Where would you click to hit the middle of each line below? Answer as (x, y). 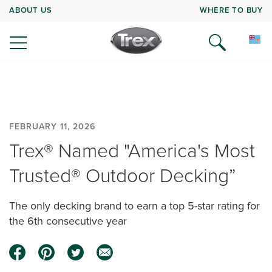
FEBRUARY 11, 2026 (52, 127)
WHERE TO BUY (231, 10)
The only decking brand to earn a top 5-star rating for (134, 206)
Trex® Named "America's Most (132, 151)
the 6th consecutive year (68, 221)
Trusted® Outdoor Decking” (123, 175)
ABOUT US (31, 10)
